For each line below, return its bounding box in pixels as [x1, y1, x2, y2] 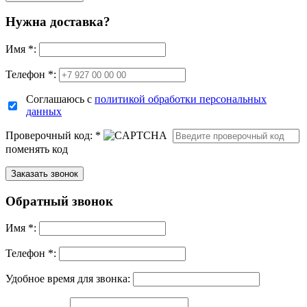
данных [26, 106, 62, 117]
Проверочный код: [5, 130, 95, 141]
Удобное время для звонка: [5, 273, 130, 285]
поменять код [5, 143, 68, 155]
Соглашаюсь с [26, 93, 95, 105]
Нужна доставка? [5, 14, 110, 29]
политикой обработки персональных [95, 93, 267, 105]
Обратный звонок [5, 193, 113, 208]
